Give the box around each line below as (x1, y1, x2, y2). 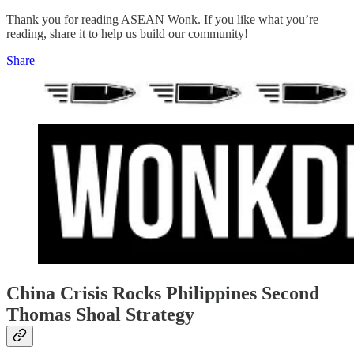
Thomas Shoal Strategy (6, 304, 194, 326)
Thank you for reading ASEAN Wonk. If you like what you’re (6, 13, 318, 27)
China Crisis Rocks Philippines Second (6, 283, 319, 304)
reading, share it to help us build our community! (6, 27, 248, 41)
